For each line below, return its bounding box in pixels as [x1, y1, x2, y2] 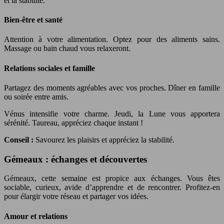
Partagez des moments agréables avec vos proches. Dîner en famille [4, 83, 220, 92]
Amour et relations [4, 211, 67, 220]
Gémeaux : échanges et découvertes [4, 153, 147, 164]
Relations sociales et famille [4, 63, 95, 72]
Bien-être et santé [4, 15, 62, 24]
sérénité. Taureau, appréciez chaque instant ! [4, 118, 143, 127]
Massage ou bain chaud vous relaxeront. [4, 44, 130, 53]
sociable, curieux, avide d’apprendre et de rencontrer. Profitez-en [4, 183, 220, 192]
